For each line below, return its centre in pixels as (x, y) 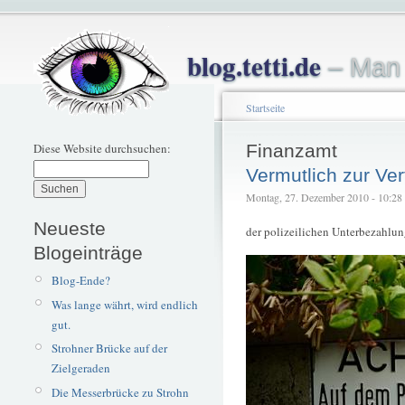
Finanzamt (292, 151)
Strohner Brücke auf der (109, 348)
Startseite (265, 108)
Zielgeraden (80, 368)
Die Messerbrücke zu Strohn (120, 392)
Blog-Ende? (80, 280)
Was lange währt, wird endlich (124, 304)
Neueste (70, 228)
